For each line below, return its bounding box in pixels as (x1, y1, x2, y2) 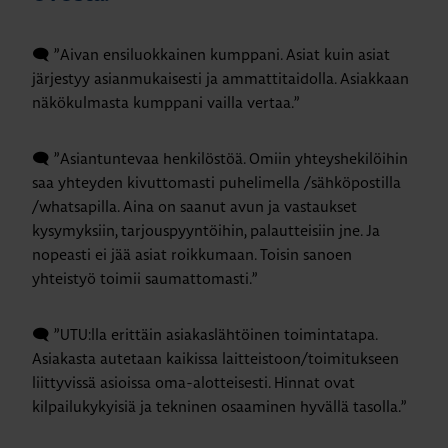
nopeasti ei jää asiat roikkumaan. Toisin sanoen (32, 244, 352, 264)
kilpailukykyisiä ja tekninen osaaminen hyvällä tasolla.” (32, 396, 407, 416)
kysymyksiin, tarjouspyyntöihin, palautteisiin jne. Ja (32, 220, 380, 240)
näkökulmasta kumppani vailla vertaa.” (32, 92, 300, 112)
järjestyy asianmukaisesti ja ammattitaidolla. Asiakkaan (32, 68, 409, 88)
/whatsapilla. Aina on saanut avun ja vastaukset (32, 196, 357, 216)
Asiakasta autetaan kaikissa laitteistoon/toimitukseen (32, 348, 399, 368)
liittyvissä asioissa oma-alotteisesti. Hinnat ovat (32, 372, 355, 392)
